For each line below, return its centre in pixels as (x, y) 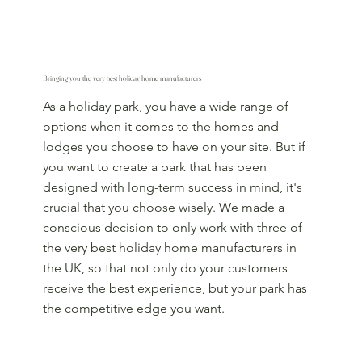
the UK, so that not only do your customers (166, 267)
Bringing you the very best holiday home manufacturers (122, 78)
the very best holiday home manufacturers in (170, 247)
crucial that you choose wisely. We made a (164, 207)
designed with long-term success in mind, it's (173, 187)
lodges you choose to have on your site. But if (175, 146)
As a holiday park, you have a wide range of (166, 106)
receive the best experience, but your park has (175, 288)
